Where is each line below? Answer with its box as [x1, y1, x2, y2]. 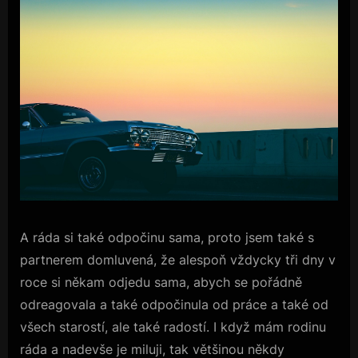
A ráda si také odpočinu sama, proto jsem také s [20, 229, 314, 245]
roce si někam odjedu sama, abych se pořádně [20, 273, 302, 290]
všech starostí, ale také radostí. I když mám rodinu [20, 318, 326, 335]
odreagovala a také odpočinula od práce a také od [20, 296, 328, 312]
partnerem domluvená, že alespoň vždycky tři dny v [20, 251, 336, 268]
